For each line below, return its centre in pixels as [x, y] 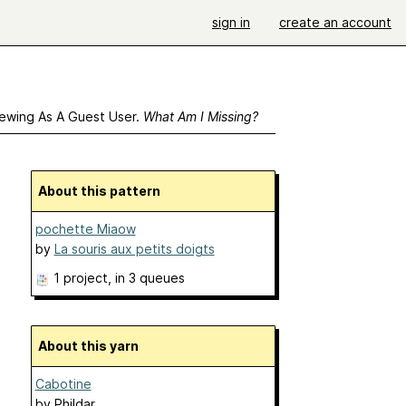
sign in [231, 22]
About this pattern [103, 191]
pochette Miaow [85, 229]
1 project [80, 278]
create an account [335, 22]
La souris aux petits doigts [134, 249]
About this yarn [92, 346]
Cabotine [63, 384]
